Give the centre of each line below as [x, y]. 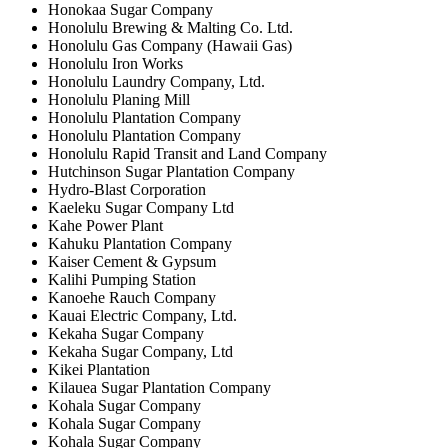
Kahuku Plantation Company [140, 243]
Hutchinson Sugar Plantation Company [171, 171]
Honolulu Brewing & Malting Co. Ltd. [170, 27]
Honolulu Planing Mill [119, 99]
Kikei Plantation [99, 369]
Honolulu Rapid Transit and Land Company [187, 153]
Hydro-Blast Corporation [127, 189]
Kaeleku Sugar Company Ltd [141, 207]
